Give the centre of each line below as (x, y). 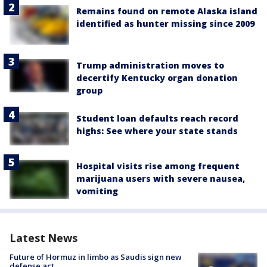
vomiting (97, 191)
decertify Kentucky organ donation (157, 77)
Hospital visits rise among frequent (158, 166)
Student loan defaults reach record (157, 118)
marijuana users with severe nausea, (161, 178)
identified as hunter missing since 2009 (165, 23)
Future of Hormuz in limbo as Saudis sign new (96, 257)
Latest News (44, 238)
